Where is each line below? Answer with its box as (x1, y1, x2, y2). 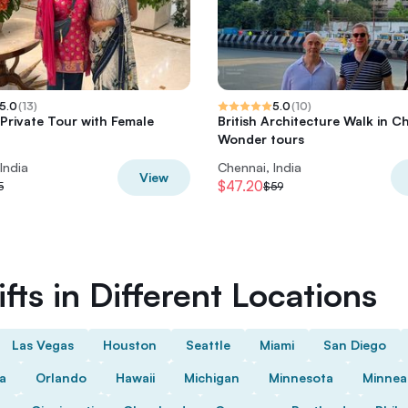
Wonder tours (218, 131, 304, 147)
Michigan (184, 370, 240, 385)
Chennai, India (218, 159, 301, 175)
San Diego (323, 337, 386, 352)
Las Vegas (12, 337, 74, 352)
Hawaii (116, 370, 155, 385)
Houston (103, 337, 157, 352)
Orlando (36, 370, 87, 385)
